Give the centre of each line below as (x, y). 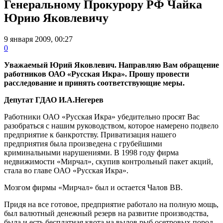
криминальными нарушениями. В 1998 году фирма (91, 152)
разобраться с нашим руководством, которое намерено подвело (111, 125)
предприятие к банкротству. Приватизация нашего (90, 134)
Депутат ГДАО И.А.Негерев (54, 100)
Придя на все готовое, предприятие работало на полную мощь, (111, 204)
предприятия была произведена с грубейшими (83, 143)
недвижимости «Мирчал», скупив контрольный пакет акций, (109, 161)
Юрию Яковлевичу (56, 18)
